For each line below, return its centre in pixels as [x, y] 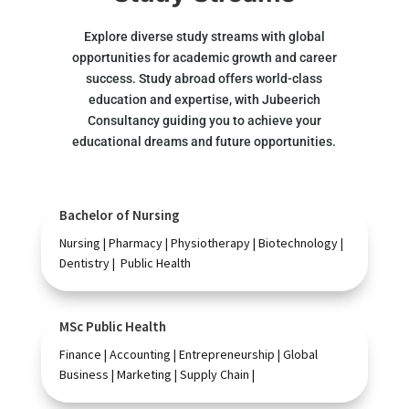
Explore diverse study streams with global [204, 36]
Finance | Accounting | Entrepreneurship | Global [188, 354]
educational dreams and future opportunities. [204, 141]
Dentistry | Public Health [125, 262]
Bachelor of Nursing [119, 215]
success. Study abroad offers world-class [204, 78]
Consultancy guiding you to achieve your [204, 120]
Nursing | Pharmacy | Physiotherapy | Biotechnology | [201, 242]
